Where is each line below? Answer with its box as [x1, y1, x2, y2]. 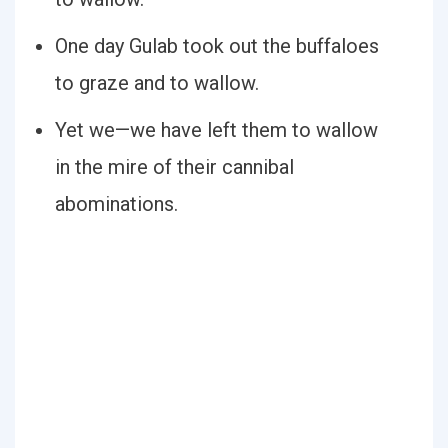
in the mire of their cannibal [55, 155, 294, 179]
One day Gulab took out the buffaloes [55, 34, 379, 58]
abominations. [55, 192, 178, 216]
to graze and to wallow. [55, 71, 259, 95]
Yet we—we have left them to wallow [55, 118, 378, 142]
